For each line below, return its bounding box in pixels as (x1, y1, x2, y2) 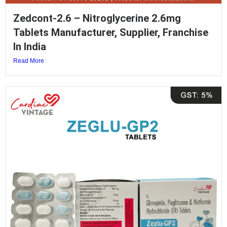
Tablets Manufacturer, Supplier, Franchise (13, 26, 208, 39)
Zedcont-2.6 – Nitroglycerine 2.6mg (13, 12, 181, 25)
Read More (13, 57, 44, 65)
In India (13, 41, 46, 53)
